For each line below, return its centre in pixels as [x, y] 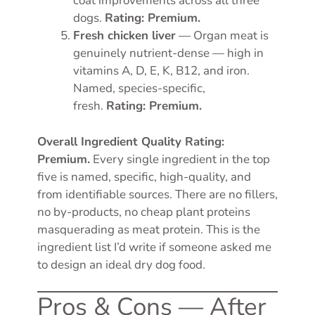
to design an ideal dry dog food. [121, 264]
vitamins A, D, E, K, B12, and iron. [161, 71]
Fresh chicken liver [124, 36]
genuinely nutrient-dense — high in [168, 53]
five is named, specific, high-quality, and [144, 176]
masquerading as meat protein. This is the [149, 229]
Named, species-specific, [139, 89]
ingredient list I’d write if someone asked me [154, 247]
